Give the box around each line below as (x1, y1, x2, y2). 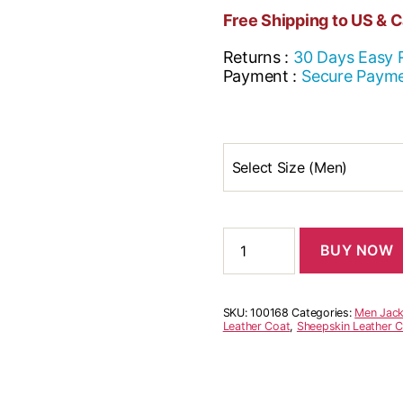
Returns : (222, 47, 290, 67)
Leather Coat (222, 319, 291, 334)
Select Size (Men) (231, 157, 348, 176)
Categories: (291, 306, 355, 320)
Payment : (222, 66, 298, 85)
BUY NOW (319, 241, 394, 260)
